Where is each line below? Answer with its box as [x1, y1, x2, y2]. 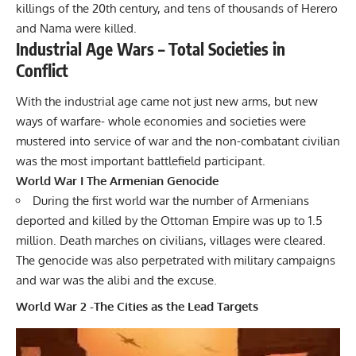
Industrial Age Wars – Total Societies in [16, 37, 285, 60]
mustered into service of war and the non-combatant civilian [16, 133, 340, 149]
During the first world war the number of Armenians [33, 193, 309, 209]
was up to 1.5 [250, 213, 323, 229]
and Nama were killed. [16, 20, 137, 36]
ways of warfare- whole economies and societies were [16, 114, 306, 130]
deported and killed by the [16, 213, 161, 229]
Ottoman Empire [161, 213, 250, 229]
